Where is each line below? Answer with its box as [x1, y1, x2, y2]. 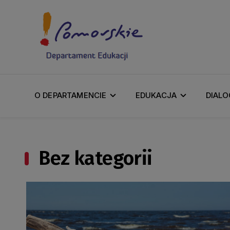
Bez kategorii [39, 146, 153, 170]
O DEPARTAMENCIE [34, 90, 107, 101]
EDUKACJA [135, 90, 177, 101]
